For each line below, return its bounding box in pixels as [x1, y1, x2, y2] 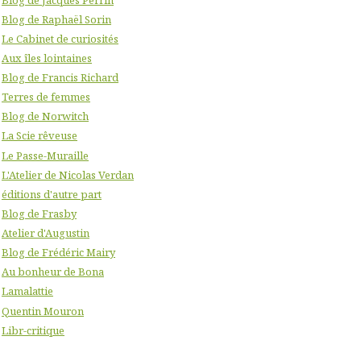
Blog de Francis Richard [2, 70, 118, 85]
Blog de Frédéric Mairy [2, 245, 115, 260]
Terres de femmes [2, 89, 90, 105]
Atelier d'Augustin [2, 226, 89, 241]
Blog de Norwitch [2, 109, 89, 124]
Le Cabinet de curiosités [2, 31, 118, 46]
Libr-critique [2, 322, 64, 338]
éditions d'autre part [2, 186, 102, 201]
